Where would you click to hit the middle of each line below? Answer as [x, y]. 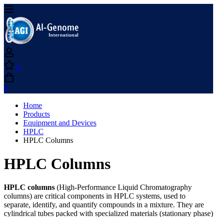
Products [37, 114]
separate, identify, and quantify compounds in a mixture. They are [104, 205]
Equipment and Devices [60, 123]
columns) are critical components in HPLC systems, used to [95, 196]
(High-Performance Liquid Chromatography [123, 187]
